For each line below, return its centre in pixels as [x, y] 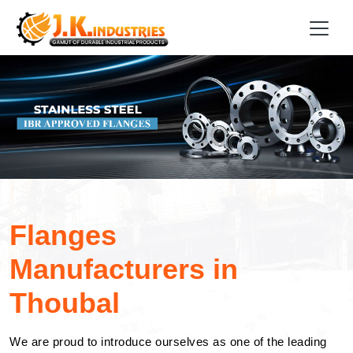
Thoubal [65, 303]
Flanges [63, 235]
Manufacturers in [124, 269]
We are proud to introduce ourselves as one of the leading [168, 342]
